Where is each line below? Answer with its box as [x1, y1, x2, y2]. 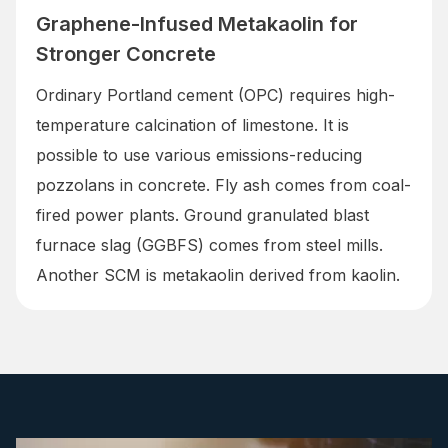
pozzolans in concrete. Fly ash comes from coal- [36, 174, 411, 195]
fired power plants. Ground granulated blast [36, 204, 369, 225]
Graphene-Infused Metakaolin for [36, 11, 358, 36]
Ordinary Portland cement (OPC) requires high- [36, 84, 395, 105]
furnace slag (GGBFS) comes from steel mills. [36, 234, 383, 255]
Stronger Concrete [36, 41, 216, 66]
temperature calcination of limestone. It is [36, 114, 349, 135]
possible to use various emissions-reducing [36, 144, 362, 165]
